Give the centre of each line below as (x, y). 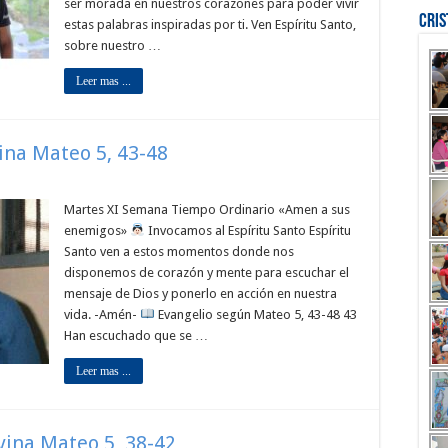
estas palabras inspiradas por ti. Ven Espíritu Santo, (210, 24)
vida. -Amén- (102, 314)
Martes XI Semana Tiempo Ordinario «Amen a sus (207, 209)
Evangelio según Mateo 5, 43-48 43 (255, 314)
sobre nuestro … (112, 45)
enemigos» (97, 230)
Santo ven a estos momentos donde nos (179, 251)
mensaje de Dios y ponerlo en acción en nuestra (200, 293)
